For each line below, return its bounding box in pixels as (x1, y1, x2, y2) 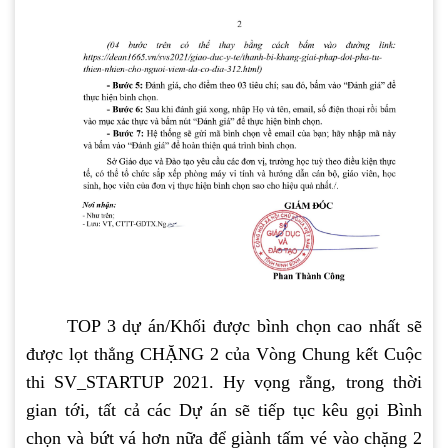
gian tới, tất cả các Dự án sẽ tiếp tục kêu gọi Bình (26, 400, 422, 421)
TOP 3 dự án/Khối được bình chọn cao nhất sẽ (26, 316, 422, 337)
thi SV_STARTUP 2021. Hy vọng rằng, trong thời (26, 372, 422, 393)
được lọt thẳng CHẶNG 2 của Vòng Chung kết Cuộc (26, 344, 422, 365)
